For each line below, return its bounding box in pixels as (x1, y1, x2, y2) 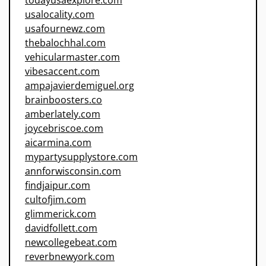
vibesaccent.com (25, 65, 100, 78)
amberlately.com (25, 107, 100, 121)
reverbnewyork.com (25, 250, 115, 264)
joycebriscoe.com (25, 122, 103, 135)
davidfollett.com (25, 221, 97, 235)
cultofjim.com (25, 193, 86, 207)
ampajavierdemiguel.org (25, 79, 134, 93)
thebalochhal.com (25, 36, 106, 50)
